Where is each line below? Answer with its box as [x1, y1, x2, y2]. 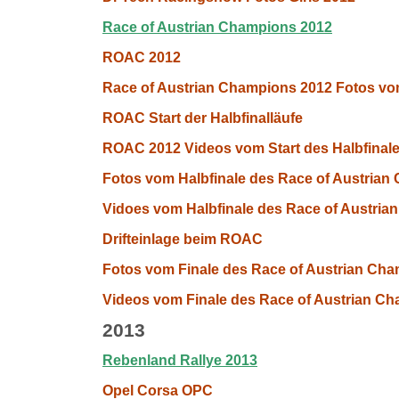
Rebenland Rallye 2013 [102, 353, 257, 368]
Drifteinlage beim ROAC [102, 232, 263, 247]
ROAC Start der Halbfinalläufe [102, 110, 303, 126]
